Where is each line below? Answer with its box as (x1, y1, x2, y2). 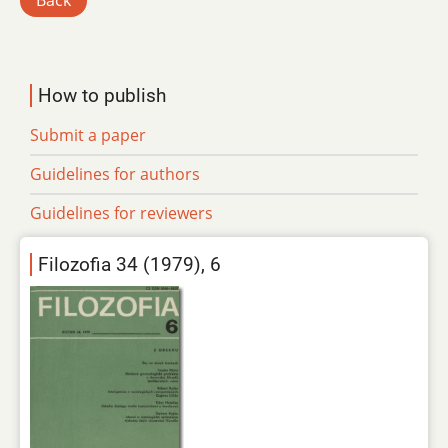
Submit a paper (30, 123, 146, 146)
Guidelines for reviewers (30, 201, 213, 224)
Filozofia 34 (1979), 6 (38, 253, 221, 277)
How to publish (38, 83, 166, 107)
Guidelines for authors (30, 162, 200, 185)
